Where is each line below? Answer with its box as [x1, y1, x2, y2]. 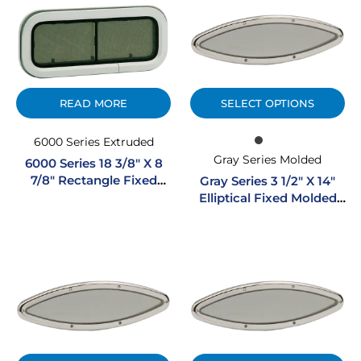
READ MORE [60, 96, 127, 110]
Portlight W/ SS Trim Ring [189, 206, 346, 222]
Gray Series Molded [214, 151, 322, 167]
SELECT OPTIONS [221, 96, 314, 110]
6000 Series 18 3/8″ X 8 [24, 155, 163, 171]
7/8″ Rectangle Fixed [30, 172, 157, 188]
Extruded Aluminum [31, 189, 156, 205]
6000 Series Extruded [33, 134, 154, 149]
